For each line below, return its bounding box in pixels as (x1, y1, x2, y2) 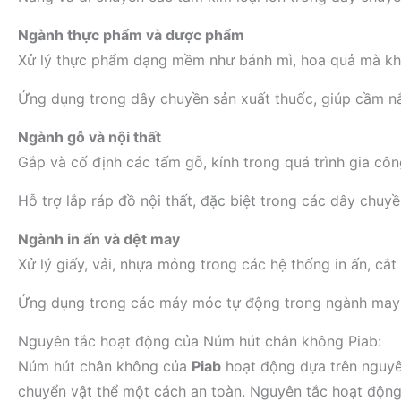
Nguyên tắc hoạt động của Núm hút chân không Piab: (18, 332, 381, 350)
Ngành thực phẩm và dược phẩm (18, 26, 244, 44)
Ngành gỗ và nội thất (18, 128, 161, 146)
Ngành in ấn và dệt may (18, 230, 180, 248)
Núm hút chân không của (18, 357, 192, 375)
